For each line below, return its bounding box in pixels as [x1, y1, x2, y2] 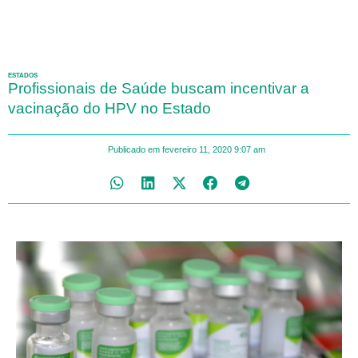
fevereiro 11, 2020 [162, 144, 232, 154]
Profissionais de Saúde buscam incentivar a [8, 79, 309, 97]
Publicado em [108, 144, 160, 154]
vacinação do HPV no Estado [8, 99, 211, 117]
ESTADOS [8, 71, 38, 79]
